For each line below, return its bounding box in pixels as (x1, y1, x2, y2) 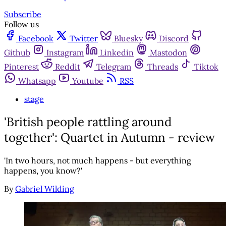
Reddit (55, 62, 80, 72)
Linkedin (100, 47, 134, 58)
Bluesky (114, 33, 143, 44)
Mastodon (150, 47, 187, 58)
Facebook (18, 33, 53, 44)
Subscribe (4, 9, 41, 20)
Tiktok (194, 62, 218, 72)
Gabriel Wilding (15, 184, 74, 194)
